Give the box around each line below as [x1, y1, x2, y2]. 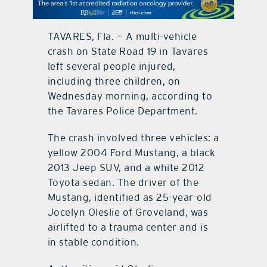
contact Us [109, 19, 158, 31]
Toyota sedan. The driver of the [47, 176, 199, 189]
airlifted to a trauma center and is [47, 221, 209, 234]
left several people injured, [47, 60, 176, 73]
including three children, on [47, 75, 181, 88]
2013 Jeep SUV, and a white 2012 [47, 162, 205, 174]
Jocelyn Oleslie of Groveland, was [47, 206, 209, 219]
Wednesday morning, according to [47, 90, 213, 103]
